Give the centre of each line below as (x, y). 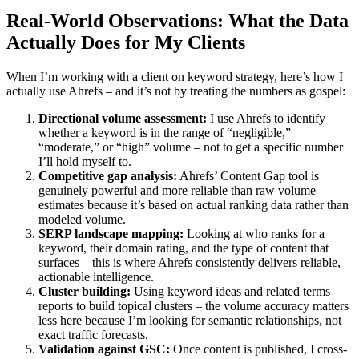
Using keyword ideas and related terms (230, 292)
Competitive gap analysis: (108, 176)
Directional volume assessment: (123, 119)
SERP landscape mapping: (111, 234)
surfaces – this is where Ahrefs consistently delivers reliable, (190, 263)
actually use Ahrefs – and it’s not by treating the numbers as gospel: (176, 91)
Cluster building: (85, 292)
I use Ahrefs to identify (266, 119)
